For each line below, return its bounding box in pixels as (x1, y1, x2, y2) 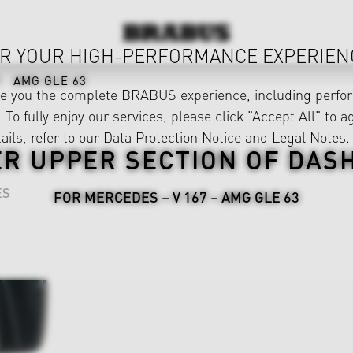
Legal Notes (272, 127, 346, 147)
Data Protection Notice (103, 127, 241, 147)
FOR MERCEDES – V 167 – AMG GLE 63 (53, 187, 299, 206)
